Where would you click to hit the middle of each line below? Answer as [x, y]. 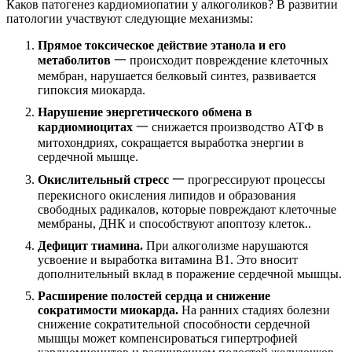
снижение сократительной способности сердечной [174, 324]
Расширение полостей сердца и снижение [154, 296]
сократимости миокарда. [108, 310]
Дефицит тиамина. [90, 246]
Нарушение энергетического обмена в [145, 112]
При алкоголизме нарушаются [225, 246]
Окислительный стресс [103, 180]
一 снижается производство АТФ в [228, 127]
